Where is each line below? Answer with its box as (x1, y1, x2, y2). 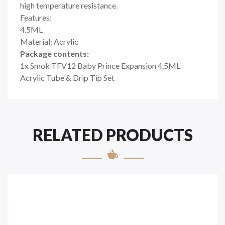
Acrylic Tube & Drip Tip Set (20, 72, 115, 82)
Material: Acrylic (20, 36, 80, 46)
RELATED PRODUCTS (32, 125, 193, 145)
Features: (20, 12, 52, 22)
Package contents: (20, 48, 89, 58)
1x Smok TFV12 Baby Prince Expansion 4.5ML (20, 60, 180, 70)
